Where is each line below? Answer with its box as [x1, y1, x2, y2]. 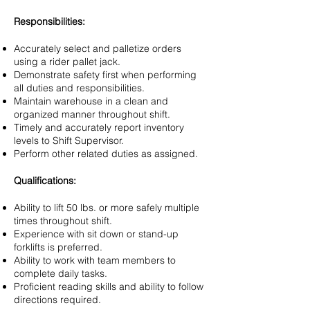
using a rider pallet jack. [14, 55, 120, 68]
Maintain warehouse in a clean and [14, 95, 168, 107]
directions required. [14, 293, 101, 306]
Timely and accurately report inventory [14, 121, 184, 134]
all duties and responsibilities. [14, 82, 145, 94]
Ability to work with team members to [14, 254, 176, 266]
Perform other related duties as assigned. [14, 147, 198, 160]
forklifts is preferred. [14, 241, 102, 253]
